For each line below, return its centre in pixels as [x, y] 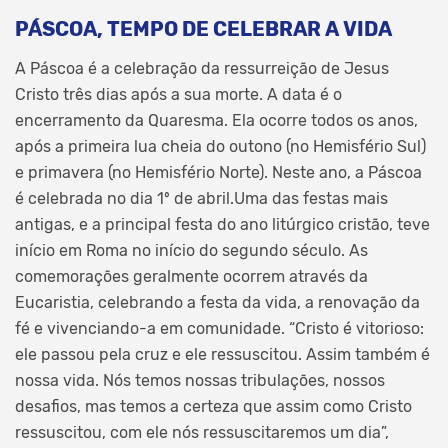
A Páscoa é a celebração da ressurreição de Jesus [202, 68]
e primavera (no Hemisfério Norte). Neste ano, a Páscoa [218, 172]
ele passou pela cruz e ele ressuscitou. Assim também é [222, 354]
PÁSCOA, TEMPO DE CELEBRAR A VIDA [203, 28]
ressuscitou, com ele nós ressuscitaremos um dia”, [202, 432]
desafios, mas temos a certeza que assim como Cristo [213, 406]
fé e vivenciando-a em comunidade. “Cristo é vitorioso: [219, 328]
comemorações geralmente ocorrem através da [191, 276]
